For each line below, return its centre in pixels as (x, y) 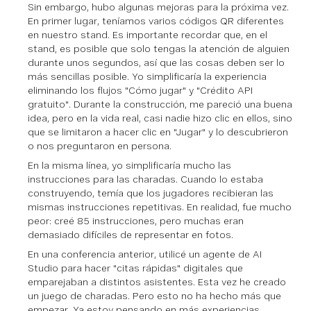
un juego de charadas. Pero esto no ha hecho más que (154, 296)
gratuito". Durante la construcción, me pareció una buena (160, 104)
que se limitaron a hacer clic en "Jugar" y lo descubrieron (158, 132)
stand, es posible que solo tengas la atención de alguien (159, 49)
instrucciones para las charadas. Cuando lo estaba (145, 179)
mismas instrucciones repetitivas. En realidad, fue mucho (160, 207)
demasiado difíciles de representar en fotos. (131, 235)
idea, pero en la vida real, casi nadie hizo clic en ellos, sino (160, 118)
